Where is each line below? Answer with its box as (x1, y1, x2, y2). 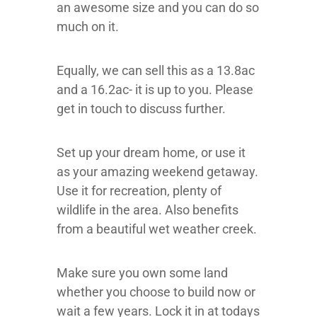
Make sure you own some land (57, 265, 228, 280)
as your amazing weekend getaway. (57, 164, 258, 179)
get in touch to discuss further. (57, 101, 226, 116)
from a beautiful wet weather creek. (57, 221, 257, 236)
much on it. (57, 19, 119, 34)
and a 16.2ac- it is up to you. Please (57, 82, 253, 97)
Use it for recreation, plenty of (57, 183, 221, 198)
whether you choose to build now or (57, 284, 255, 299)
